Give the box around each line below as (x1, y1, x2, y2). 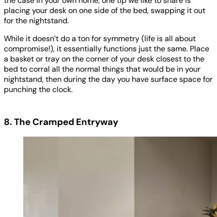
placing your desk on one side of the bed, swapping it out (4, 5, 205, 16)
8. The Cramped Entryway (4, 115, 118, 128)
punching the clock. (4, 84, 73, 95)
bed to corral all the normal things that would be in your (4, 64, 201, 75)
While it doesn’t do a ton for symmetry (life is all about (4, 33, 196, 44)
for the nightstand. (4, 15, 69, 26)
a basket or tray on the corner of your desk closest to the (4, 54, 204, 64)
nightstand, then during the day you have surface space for (4, 74, 213, 85)
